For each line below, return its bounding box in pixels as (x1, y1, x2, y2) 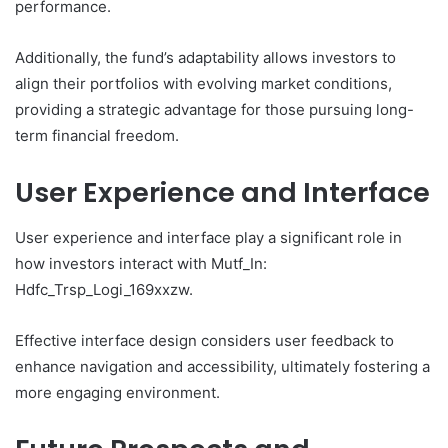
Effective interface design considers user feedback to (15, 330, 394, 350)
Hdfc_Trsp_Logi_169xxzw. (15, 279, 193, 299)
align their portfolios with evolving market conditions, (15, 74, 392, 94)
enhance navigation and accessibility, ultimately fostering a (15, 356, 430, 376)
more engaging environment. (15, 382, 220, 402)
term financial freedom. (15, 126, 179, 146)
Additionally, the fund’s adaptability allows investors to (15, 48, 396, 68)
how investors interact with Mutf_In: (15, 253, 267, 273)
